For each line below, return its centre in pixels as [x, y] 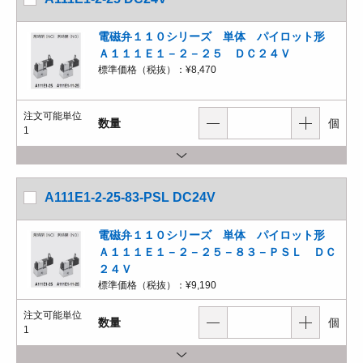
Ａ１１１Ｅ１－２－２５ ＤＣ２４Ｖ [194, 53]
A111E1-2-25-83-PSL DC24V [130, 197]
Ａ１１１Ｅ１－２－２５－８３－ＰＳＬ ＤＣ [217, 252]
